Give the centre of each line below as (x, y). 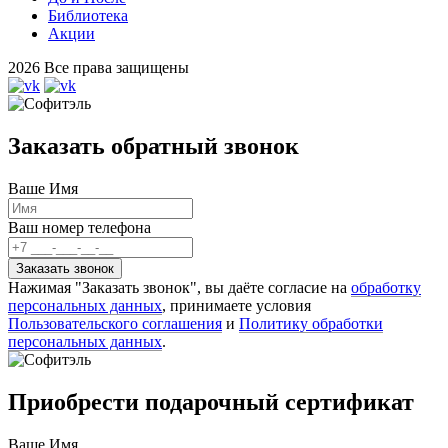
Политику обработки (311, 324)
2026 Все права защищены (98, 68)
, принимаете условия (236, 306)
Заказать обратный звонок (153, 146)
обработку (386, 288)
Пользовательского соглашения (115, 324)
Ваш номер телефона (79, 228)
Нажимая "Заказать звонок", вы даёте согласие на (179, 288)
